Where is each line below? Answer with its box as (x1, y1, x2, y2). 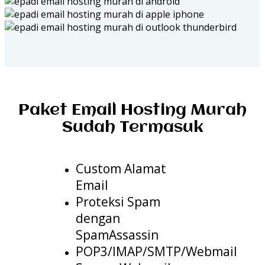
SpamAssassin (76, 226, 159, 243)
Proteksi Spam (76, 193, 160, 210)
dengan (76, 209, 120, 227)
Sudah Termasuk (62, 119, 203, 136)
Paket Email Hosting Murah (18, 102, 247, 119)
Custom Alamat (76, 160, 166, 177)
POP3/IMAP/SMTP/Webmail (76, 243, 237, 260)
